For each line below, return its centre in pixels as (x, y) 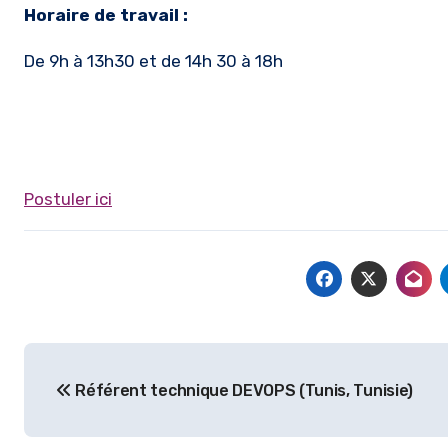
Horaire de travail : (106, 15)
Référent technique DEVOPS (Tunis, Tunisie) (242, 390)
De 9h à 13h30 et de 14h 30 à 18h (153, 61)
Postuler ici (68, 199)
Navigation (107, 362)
